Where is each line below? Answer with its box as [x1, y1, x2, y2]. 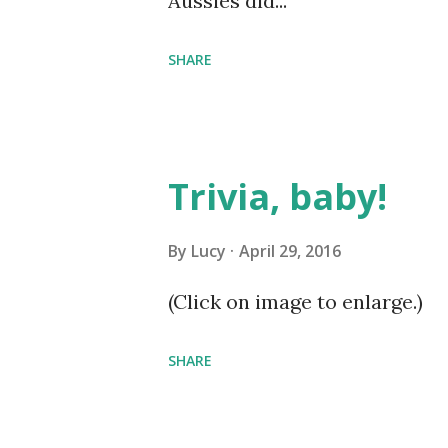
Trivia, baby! [168, 172, 387, 221]
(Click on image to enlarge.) [168, 289, 423, 314]
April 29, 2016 [239, 240, 341, 262]
